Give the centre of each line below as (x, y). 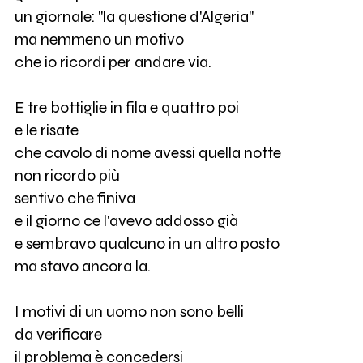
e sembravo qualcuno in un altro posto (147, 244)
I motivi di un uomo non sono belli (129, 312)
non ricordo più (67, 176)
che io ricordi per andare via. (113, 62)
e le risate (46, 130)
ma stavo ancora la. (82, 267)
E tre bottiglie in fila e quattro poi (126, 108)
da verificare (58, 335)
